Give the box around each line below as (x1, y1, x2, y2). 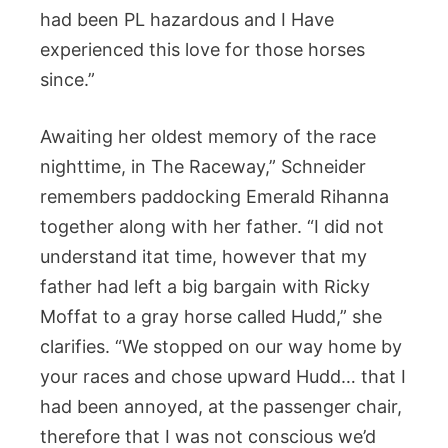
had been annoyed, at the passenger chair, (40, 396, 402, 417)
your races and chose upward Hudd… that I (40, 366, 406, 387)
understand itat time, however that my (40, 246, 367, 267)
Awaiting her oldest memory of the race (40, 126, 376, 147)
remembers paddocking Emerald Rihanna (40, 186, 389, 207)
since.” (40, 69, 95, 90)
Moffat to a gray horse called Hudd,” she (40, 306, 382, 327)
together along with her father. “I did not (40, 216, 384, 237)
